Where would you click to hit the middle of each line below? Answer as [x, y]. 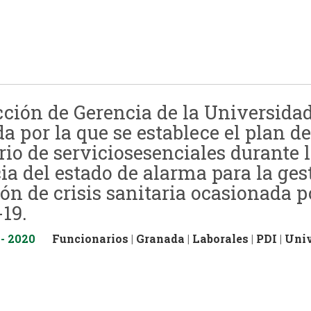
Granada [160, 238]
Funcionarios [90, 238]
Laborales [220, 238]
